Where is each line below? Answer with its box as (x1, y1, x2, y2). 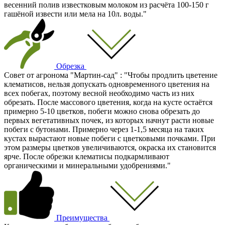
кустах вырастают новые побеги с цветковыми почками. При (4, 134, 215, 143)
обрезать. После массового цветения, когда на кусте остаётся (4, 97, 212, 106)
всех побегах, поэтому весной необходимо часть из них (4, 88, 194, 97)
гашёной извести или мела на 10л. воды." (4, 9, 147, 18)
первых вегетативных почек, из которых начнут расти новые (4, 116, 214, 125)
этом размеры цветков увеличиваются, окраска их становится (4, 143, 216, 152)
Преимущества (54, 213, 109, 222)
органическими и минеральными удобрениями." (4, 161, 171, 170)
